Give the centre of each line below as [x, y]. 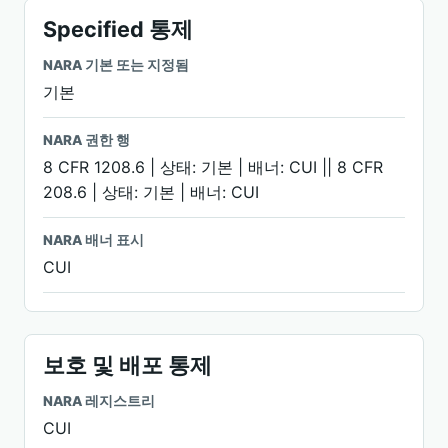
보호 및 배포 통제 [127, 365]
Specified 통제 [118, 29]
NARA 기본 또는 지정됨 [116, 65]
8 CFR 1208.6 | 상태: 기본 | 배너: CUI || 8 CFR [213, 167]
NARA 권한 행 [86, 140]
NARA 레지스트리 [99, 401]
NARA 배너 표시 [93, 240]
